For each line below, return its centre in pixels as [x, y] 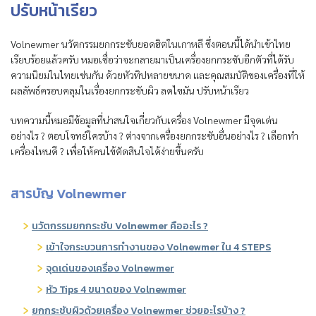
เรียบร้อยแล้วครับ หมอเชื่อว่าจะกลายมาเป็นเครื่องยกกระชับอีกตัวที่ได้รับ [152, 60]
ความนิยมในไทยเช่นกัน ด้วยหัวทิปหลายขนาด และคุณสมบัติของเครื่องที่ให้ [158, 75]
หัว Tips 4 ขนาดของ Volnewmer [116, 290]
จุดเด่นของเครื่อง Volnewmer [110, 269]
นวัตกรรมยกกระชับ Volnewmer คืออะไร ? [120, 226]
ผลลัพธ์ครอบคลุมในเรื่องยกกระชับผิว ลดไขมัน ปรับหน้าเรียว [130, 91]
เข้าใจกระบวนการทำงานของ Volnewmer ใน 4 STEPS [158, 248]
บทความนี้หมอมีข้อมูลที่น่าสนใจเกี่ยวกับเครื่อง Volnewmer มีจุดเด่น [144, 120]
